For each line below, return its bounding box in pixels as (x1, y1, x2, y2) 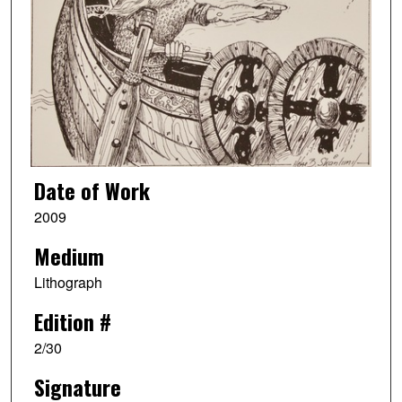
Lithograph (33, 272, 102, 293)
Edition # (33, 304, 111, 337)
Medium (33, 240, 104, 273)
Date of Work (33, 174, 150, 207)
